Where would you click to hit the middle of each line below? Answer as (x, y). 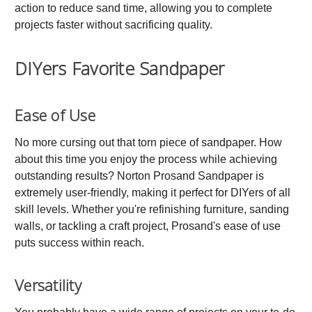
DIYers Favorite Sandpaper (120, 68)
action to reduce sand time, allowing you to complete (143, 8)
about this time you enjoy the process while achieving (146, 159)
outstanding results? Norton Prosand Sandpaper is (139, 175)
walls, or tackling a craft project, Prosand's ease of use (148, 226)
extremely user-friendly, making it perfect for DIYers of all (153, 192)
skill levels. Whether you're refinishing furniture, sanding (152, 209)
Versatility (48, 284)
